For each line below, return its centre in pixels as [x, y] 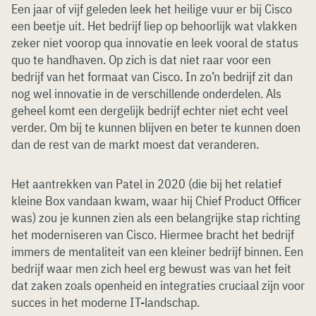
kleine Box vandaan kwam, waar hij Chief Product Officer [156, 201]
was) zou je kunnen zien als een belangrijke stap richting [156, 218]
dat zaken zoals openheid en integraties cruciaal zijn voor [158, 285]
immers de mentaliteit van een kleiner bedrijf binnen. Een [157, 251]
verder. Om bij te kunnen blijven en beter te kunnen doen [156, 127]
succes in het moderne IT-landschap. [105, 302]
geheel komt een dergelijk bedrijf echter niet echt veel [150, 110]
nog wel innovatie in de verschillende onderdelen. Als [146, 93]
